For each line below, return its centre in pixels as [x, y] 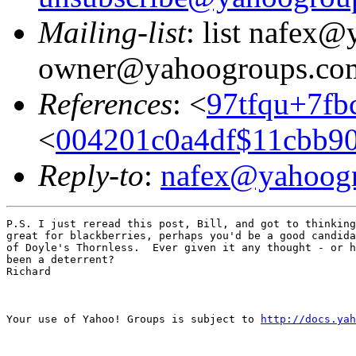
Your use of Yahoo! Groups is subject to [133, 319]
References [105, 103]
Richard [29, 271]
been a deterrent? [60, 259]
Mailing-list [112, 32]
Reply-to [91, 175]
